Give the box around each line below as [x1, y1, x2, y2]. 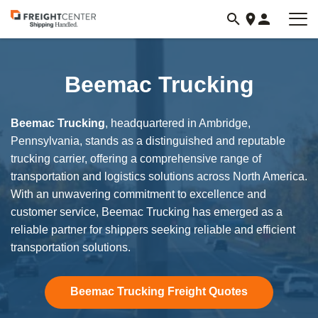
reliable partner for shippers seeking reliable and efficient [11, 224, 295, 236]
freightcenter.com [10, 31, 102, 45]
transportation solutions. [11, 241, 131, 253]
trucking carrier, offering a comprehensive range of [11, 153, 261, 165]
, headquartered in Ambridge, [105, 117, 251, 129]
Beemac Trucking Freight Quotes [70, 285, 248, 297]
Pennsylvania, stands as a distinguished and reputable [11, 135, 285, 147]
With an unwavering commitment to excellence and [11, 188, 266, 200]
